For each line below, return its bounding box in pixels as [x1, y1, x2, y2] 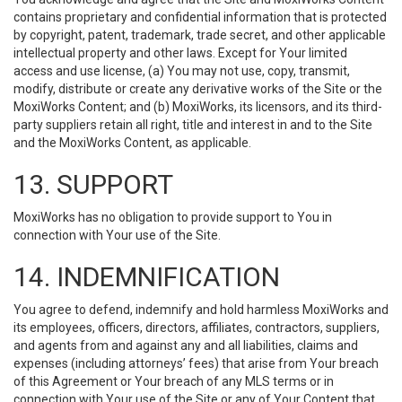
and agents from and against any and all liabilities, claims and [13, 338, 358, 353]
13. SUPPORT [13, 169, 173, 200]
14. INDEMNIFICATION [13, 261, 280, 293]
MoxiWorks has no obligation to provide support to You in [13, 210, 332, 224]
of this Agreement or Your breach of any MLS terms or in [13, 374, 334, 389]
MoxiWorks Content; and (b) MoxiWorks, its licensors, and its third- [13, 100, 382, 114]
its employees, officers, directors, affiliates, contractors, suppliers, [13, 320, 380, 335]
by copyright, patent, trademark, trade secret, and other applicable [13, 28, 386, 42]
